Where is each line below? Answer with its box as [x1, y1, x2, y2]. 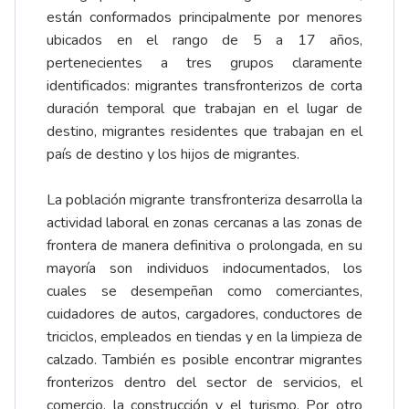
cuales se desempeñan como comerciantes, [47, 281, 362, 302]
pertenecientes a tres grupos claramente [47, 53, 362, 74]
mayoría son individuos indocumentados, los [47, 258, 362, 279]
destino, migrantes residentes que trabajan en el [47, 121, 362, 142]
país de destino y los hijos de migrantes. [47, 144, 299, 165]
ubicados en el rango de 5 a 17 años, [47, 30, 362, 51]
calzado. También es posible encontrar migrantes [47, 350, 362, 371]
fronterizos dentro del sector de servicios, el [47, 372, 362, 393]
